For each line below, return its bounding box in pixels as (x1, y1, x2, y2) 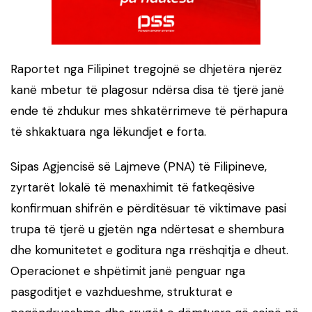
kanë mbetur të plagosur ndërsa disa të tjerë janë (10, 81, 284, 97)
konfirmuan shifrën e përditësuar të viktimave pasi (10, 200, 286, 216)
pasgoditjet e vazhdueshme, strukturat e (10, 283, 233, 299)
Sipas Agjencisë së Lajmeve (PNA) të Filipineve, (10, 158, 267, 174)
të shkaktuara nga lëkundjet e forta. (10, 123, 206, 139)
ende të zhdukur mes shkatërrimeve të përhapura (10, 102, 288, 118)
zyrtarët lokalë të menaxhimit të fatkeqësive (10, 179, 255, 195)
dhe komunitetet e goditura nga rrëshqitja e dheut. (10, 242, 288, 258)
